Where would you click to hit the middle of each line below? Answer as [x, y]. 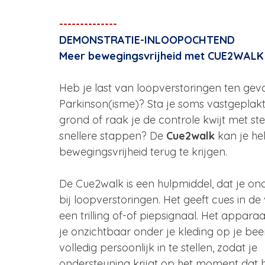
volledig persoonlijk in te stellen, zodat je [160, 248]
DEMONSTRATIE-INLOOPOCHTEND [147, 40]
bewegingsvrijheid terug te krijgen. [143, 152]
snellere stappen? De [113, 136]
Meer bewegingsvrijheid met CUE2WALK [161, 56]
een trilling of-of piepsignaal [128, 216]
